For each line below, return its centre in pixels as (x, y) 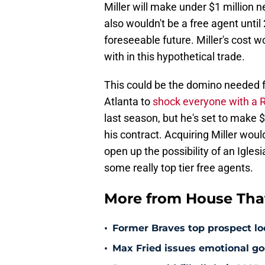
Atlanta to (128, 102)
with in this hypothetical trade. (174, 57)
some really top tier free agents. (179, 168)
